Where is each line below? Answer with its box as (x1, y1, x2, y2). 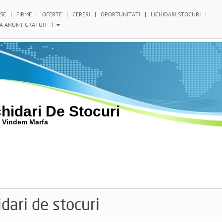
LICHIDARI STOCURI (151, 10, 201, 18)
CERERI (72, 10, 90, 18)
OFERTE (42, 10, 62, 18)
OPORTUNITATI (101, 10, 140, 18)
